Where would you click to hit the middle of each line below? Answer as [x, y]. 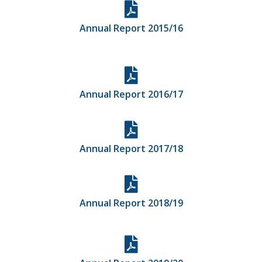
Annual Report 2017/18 [131, 148]
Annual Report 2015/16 [131, 28]
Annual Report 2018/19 [131, 203]
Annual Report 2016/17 [131, 94]
